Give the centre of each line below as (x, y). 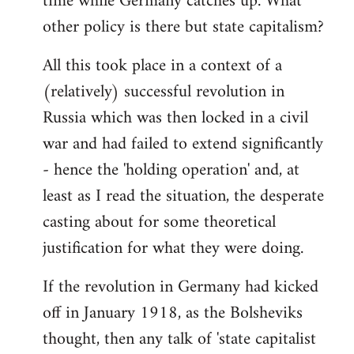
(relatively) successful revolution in (164, 92)
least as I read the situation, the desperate (183, 196)
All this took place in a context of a (162, 66)
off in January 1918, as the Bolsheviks (173, 313)
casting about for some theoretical (159, 222)
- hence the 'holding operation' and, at (171, 170)
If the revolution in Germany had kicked (181, 287)
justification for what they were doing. (173, 248)
